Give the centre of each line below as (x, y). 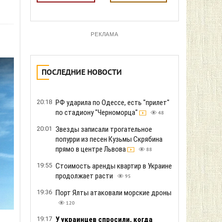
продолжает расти (85, 176)
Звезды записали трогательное (104, 129)
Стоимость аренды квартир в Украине (114, 166)
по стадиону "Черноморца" (97, 112)
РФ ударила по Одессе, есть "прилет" (112, 103)
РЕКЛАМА (105, 34)
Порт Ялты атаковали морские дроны (113, 193)
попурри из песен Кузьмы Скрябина (109, 139)
